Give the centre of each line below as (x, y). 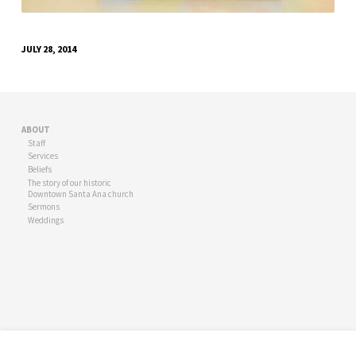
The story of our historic (70, 182)
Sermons (44, 207)
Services (43, 156)
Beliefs (40, 169)
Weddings (46, 221)
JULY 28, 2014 (48, 48)
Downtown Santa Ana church (81, 193)
